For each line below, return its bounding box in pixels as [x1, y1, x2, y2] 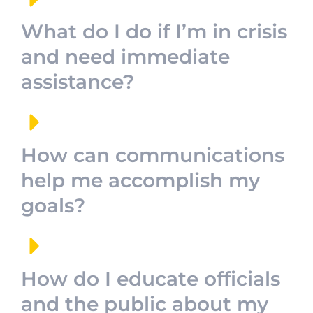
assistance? [21, 70, 134, 94]
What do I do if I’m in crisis [21, 20, 287, 43]
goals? [21, 194, 85, 217]
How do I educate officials [21, 267, 280, 291]
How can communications [21, 143, 284, 167]
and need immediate [21, 45, 230, 68]
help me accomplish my [21, 168, 260, 192]
